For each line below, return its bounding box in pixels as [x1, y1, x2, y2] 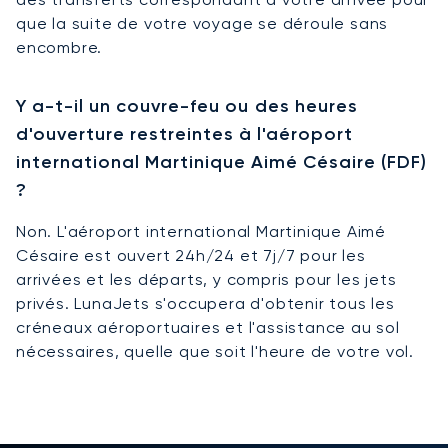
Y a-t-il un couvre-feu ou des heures [16, 94, 358, 117]
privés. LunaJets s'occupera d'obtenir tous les [16, 293, 395, 313]
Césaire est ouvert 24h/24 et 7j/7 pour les [16, 245, 366, 265]
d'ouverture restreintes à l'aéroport [16, 122, 354, 145]
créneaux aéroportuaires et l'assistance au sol [16, 317, 400, 337]
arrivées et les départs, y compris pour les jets [16, 269, 397, 289]
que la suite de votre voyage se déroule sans [16, 13, 389, 33]
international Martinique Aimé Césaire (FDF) [16, 150, 428, 173]
